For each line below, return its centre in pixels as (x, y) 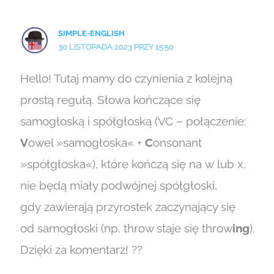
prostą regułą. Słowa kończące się (110, 100)
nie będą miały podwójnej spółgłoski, (118, 186)
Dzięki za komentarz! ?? (81, 250)
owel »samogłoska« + (86, 143)
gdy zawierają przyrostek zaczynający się (128, 207)
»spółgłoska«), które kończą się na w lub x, (133, 164)
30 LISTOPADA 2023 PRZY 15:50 (116, 46)
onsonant (177, 143)
